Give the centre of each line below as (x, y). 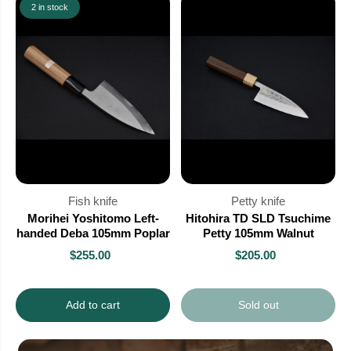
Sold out (258, 305)
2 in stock (50, 7)
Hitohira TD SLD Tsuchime (258, 219)
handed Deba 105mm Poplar (93, 233)
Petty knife (258, 201)
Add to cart (93, 305)
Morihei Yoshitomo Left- (93, 219)
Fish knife (93, 201)
